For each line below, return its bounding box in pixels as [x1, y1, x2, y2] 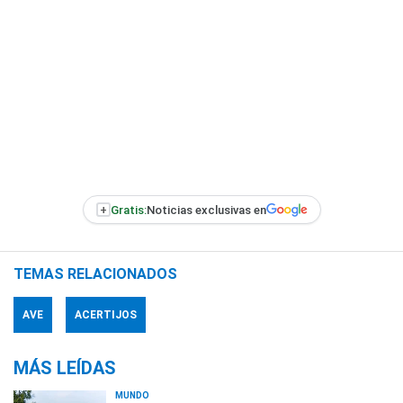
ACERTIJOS [75, 309, 137, 321]
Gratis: [110, 202, 147, 217]
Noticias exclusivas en [146, 202, 266, 217]
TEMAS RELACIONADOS [13, 265, 177, 282]
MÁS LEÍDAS [13, 357, 116, 379]
